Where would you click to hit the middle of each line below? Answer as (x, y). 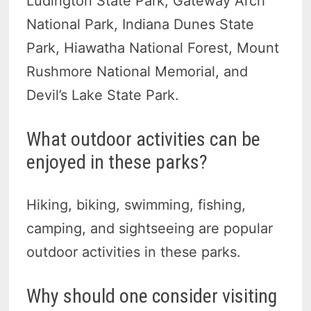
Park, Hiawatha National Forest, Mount (153, 48)
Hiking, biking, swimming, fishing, (136, 205)
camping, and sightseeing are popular (150, 229)
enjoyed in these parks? (117, 162)
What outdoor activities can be (144, 140)
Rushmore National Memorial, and (137, 72)
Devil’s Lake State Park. (103, 95)
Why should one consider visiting (152, 296)
